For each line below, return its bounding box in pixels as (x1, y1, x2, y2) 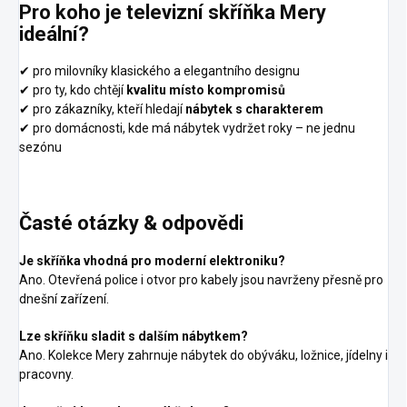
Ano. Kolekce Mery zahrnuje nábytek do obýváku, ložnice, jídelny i (19, 347, 388, 362)
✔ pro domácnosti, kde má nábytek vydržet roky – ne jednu (19, 121, 355, 136)
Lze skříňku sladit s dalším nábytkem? (19, 328, 248, 343)
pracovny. (19, 366, 74, 382)
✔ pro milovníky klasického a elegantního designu (19, 64, 300, 79)
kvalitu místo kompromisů (126, 83, 285, 98)
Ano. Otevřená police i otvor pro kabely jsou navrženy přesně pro (19, 272, 383, 287)
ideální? (19, 23, 89, 45)
